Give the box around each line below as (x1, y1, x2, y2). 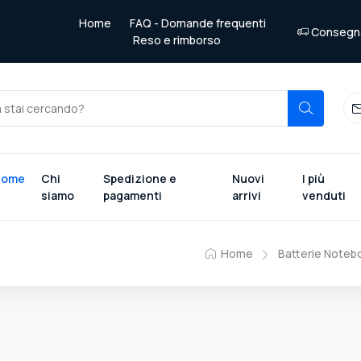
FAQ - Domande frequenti (130, 15, 266, 31)
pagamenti (102, 188, 162, 203)
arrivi (232, 188, 262, 203)
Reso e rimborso (132, 32, 221, 48)
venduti (301, 188, 346, 203)
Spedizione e (102, 171, 176, 186)
